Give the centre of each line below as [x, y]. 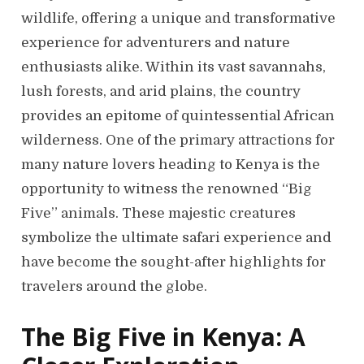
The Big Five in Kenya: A [163, 336]
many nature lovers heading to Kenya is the [171, 165]
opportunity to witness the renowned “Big [167, 189]
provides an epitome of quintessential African [178, 116]
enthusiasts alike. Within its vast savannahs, [173, 67]
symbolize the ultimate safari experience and [176, 238]
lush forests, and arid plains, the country [161, 91]
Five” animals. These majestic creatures [158, 213]
